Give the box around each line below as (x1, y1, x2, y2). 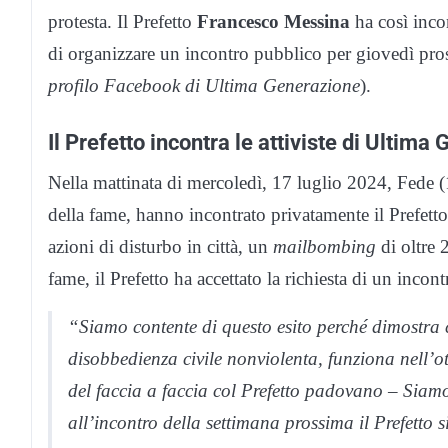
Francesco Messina (197, 10, 350, 32)
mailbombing (273, 235, 376, 257)
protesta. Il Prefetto (48, 10, 197, 32)
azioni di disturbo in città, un (48, 235, 273, 257)
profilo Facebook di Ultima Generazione (48, 74, 360, 96)
